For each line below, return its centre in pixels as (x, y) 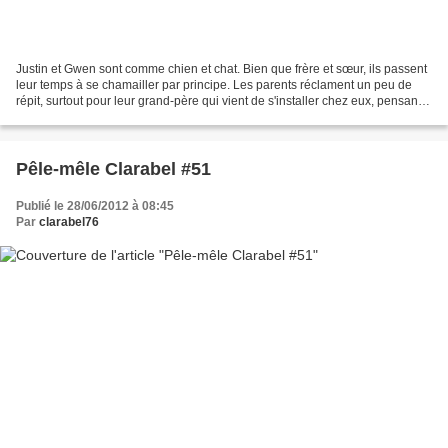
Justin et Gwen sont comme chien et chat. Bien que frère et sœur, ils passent (221, 69)
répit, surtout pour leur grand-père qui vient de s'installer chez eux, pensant (218, 101)
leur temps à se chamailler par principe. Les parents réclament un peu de (214, 85)
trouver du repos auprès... (85, 117)
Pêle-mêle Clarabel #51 (113, 169)
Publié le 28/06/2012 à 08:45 (95, 206)
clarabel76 (69, 222)
